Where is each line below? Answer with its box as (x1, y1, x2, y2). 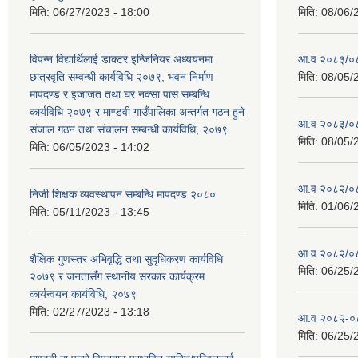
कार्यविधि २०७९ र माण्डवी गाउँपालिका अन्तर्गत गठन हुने (30, 105, 245, 118)
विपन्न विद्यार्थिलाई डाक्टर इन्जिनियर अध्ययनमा (30, 53, 213, 66)
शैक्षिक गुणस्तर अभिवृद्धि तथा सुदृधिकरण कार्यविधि (30, 253, 223, 265)
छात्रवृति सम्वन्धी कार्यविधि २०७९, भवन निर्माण (30, 70, 213, 83)
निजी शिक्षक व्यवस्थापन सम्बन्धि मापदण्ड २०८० (30, 188, 216, 201)
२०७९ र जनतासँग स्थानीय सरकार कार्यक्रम (30, 270, 205, 283)
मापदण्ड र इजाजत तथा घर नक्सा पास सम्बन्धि (30, 88, 209, 101)
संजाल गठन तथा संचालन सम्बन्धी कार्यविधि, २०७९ (30, 123, 228, 136)
